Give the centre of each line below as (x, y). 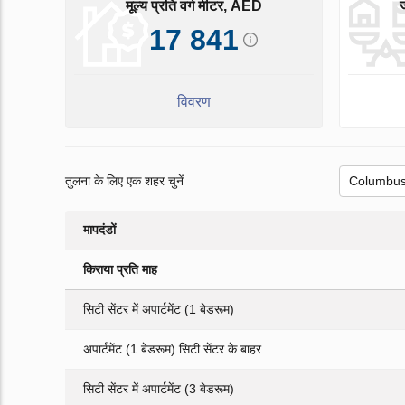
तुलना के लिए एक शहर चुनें (124, 181)
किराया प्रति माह (120, 270)
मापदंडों (99, 230)
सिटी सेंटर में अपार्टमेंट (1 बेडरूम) (159, 310)
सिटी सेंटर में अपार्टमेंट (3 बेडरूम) (159, 389)
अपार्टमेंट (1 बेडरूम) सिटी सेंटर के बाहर (172, 349)
